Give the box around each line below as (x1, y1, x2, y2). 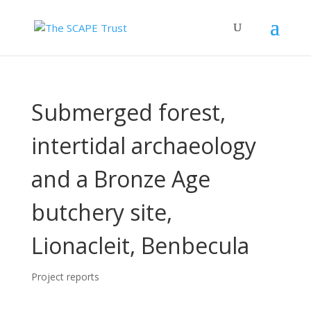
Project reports (31, 270, 99, 283)
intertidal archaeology (31, 131, 256, 160)
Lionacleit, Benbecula (31, 230, 249, 260)
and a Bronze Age (31, 164, 210, 194)
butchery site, (31, 197, 172, 227)
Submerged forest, (31, 97, 226, 127)
